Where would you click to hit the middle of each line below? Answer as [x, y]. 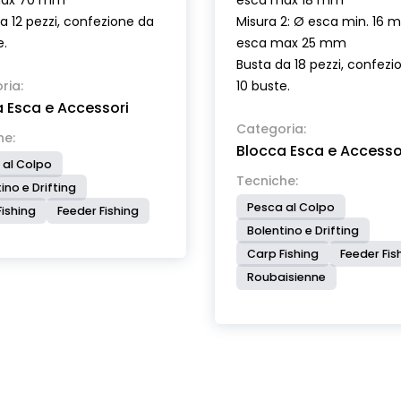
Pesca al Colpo [291, 207]
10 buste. [263, 86]
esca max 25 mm [291, 43]
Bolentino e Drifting [303, 230]
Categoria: [271, 129]
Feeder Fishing [98, 211]
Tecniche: [267, 181]
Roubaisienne [286, 277]
